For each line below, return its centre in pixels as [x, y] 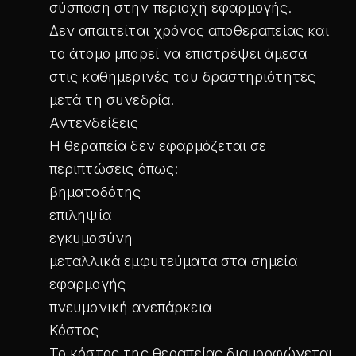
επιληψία [80, 215]
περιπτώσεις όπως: [114, 168]
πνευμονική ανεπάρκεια [130, 307]
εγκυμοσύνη [91, 238]
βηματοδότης [95, 192]
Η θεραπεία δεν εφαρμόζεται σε [158, 145]
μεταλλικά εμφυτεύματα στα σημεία [173, 261]
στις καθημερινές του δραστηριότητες [182, 76]
